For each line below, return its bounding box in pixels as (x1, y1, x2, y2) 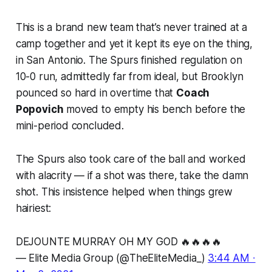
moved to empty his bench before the (63, 103, 246, 115)
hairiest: (15, 202, 52, 214)
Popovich (15, 103, 64, 115)
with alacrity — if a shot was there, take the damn (15, 169, 249, 182)
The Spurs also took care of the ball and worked (15, 152, 246, 165)
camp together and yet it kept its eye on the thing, (15, 37, 253, 50)
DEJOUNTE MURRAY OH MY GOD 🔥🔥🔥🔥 (15, 235, 222, 248)
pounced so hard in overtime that (15, 86, 177, 99)
